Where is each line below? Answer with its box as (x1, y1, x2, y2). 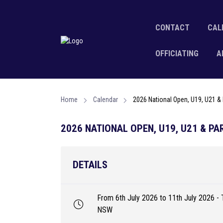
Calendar (93, 96, 118, 104)
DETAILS (73, 159, 108, 171)
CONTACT (155, 23, 190, 32)
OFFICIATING (155, 49, 199, 58)
